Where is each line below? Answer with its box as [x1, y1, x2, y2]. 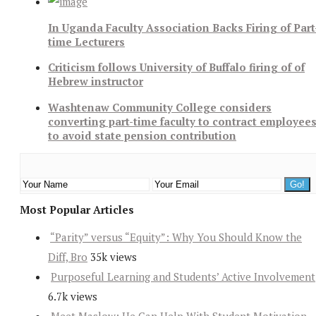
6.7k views [48, 289, 97, 304]
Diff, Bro [48, 250, 87, 265]
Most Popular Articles [20, 202, 134, 217]
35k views [90, 250, 137, 265]
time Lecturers [48, 34, 125, 49]
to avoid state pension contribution [48, 128, 236, 142]
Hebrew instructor [48, 74, 143, 89]
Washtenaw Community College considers [48, 99, 272, 114]
